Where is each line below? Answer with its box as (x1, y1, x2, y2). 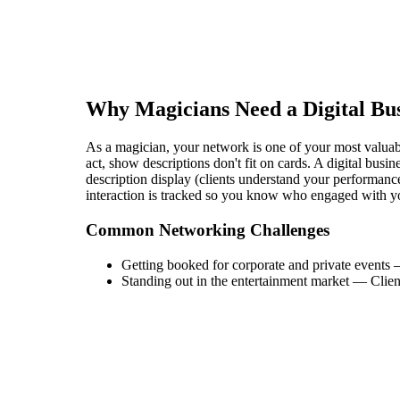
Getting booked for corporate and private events (121, 256, 390, 272)
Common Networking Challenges (86, 220, 329, 239)
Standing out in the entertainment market (121, 272, 349, 288)
